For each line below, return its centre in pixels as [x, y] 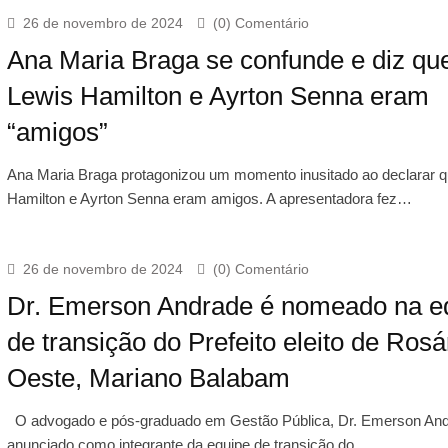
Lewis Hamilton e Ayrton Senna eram [217, 95]
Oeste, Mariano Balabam [148, 377]
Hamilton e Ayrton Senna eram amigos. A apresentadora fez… [209, 198]
